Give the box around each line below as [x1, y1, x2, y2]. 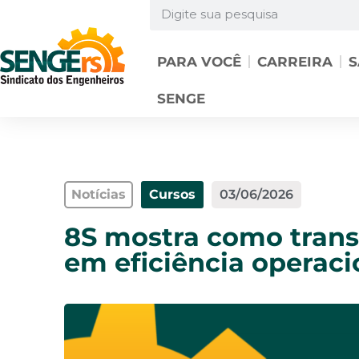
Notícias [71, 187, 126, 202]
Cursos [149, 187, 196, 202]
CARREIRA [256, 54, 333, 70]
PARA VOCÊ [156, 54, 241, 70]
